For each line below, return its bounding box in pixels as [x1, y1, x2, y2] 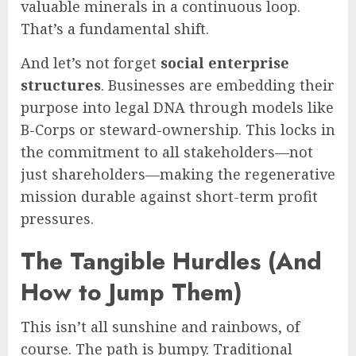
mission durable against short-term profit [21, 186, 318, 206]
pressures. [21, 208, 94, 228]
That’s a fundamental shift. [21, 18, 209, 38]
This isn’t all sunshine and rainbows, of [21, 316, 300, 336]
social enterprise [161, 52, 289, 72]
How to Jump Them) [21, 274, 242, 309]
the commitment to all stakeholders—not [21, 141, 313, 161]
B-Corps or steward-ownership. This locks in [21, 119, 335, 139]
